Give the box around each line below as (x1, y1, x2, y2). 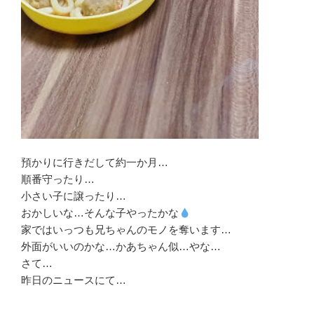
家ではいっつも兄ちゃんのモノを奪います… (21, 224, 231, 236)
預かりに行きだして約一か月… (21, 156, 168, 169)
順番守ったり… (21, 173, 95, 186)
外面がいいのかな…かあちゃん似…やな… (21, 240, 221, 253)
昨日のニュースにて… (21, 274, 126, 287)
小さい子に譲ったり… (21, 190, 126, 203)
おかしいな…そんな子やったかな (21, 207, 179, 219)
